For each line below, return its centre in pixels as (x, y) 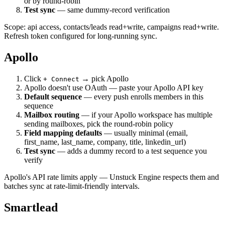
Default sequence (53, 96)
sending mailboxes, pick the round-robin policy (99, 124)
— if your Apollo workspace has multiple (146, 115)
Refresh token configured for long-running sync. (81, 36)
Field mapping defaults (63, 133)
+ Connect (61, 79)
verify (33, 160)
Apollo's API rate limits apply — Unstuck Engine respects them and (111, 177)
